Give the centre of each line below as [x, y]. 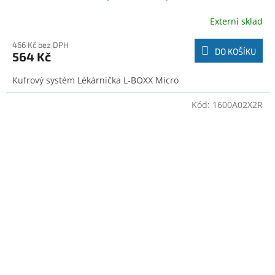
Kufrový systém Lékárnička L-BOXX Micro [95, 80]
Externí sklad [236, 21]
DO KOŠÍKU [235, 51]
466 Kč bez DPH [41, 45]
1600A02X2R [238, 105]
